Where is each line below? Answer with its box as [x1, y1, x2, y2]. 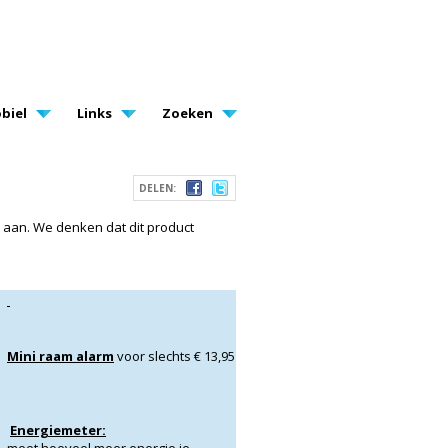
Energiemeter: [10, 421, 106, 439]
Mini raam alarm [7, 347, 114, 365]
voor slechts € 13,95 [114, 347, 235, 365]
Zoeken [162, 103, 213, 122]
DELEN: [139, 181, 176, 195]
